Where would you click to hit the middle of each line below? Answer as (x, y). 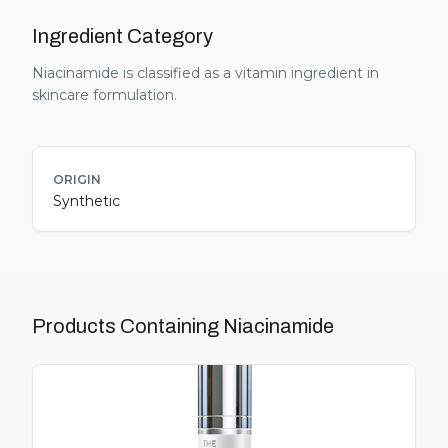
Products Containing (127, 326)
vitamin (261, 73)
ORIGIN (77, 179)
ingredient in (333, 73)
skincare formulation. (104, 95)
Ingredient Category (122, 36)
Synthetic (86, 201)
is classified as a (177, 73)
